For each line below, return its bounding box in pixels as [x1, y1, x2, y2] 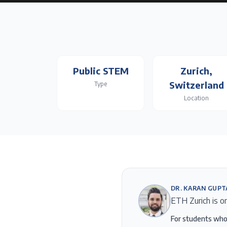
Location [184, 94, 209, 102]
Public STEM [72, 65, 129, 77]
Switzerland [169, 79, 224, 91]
